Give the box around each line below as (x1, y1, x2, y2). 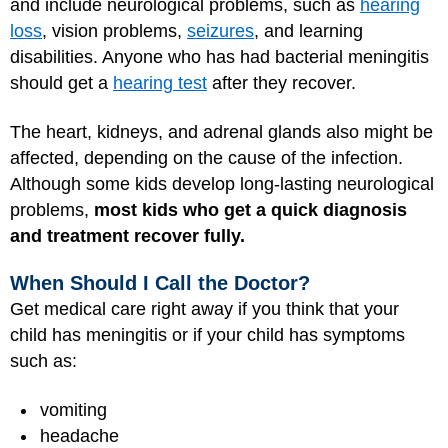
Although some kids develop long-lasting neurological (10, 173, 434, 194)
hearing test (113, 73, 207, 93)
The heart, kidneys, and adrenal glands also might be (10, 121, 433, 142)
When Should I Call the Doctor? (10, 272, 310, 294)
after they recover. (207, 73, 356, 93)
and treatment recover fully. (10, 225, 245, 246)
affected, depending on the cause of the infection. (10, 147, 403, 168)
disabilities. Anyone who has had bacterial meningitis (10, 47, 429, 67)
